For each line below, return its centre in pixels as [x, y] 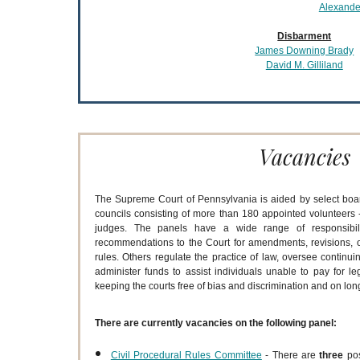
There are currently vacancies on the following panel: [215, 323]
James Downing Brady [305, 51]
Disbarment [305, 36]
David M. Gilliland [304, 65]
